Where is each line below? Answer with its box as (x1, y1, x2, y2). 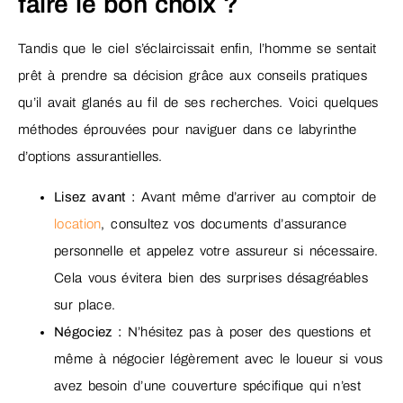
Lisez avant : (54, 189, 136, 204)
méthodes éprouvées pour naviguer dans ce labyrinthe (18, 122, 357, 138)
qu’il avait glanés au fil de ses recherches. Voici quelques (18, 95, 379, 111)
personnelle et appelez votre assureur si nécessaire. (54, 243, 379, 258)
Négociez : (54, 324, 122, 339)
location (54, 216, 102, 231)
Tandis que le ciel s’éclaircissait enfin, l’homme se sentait (18, 41, 377, 57)
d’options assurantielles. (18, 149, 163, 165)
